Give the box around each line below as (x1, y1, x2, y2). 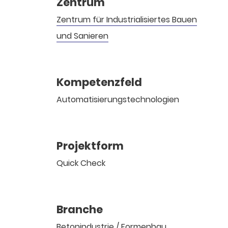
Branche (56, 202, 103, 217)
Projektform (56, 138, 124, 153)
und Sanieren (56, 30, 109, 42)
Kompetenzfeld (56, 75, 142, 90)
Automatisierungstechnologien (56, 94, 180, 105)
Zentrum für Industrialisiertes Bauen (56, 14, 197, 25)
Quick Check (56, 157, 106, 169)
